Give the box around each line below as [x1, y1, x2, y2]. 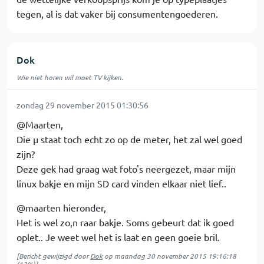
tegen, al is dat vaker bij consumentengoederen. [16, 8, 218, 19]
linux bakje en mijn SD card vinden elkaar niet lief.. [16, 177, 226, 189]
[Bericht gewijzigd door [16, 251, 90, 260]
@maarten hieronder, [16, 202, 106, 213]
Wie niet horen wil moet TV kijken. [16, 72, 123, 82]
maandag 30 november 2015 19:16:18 [114, 251, 236, 260]
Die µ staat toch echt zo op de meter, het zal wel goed [16, 133, 242, 145]
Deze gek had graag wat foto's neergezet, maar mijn [16, 163, 236, 174]
